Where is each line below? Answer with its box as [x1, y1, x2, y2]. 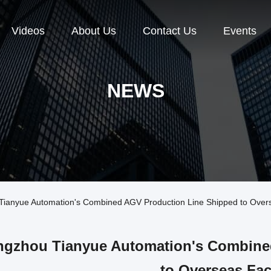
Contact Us [143, 25, 197, 38]
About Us [71, 25, 116, 38]
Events [223, 25, 256, 38]
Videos [11, 25, 45, 38]
